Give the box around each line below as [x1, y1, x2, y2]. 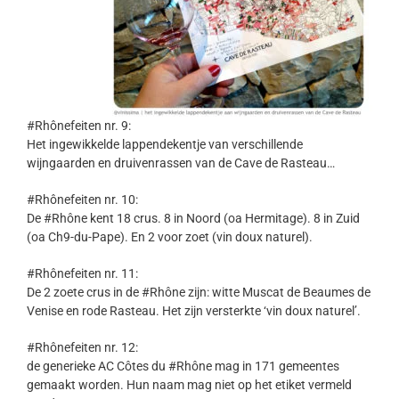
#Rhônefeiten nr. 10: [27, 192, 138, 208]
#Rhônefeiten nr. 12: [27, 340, 138, 355]
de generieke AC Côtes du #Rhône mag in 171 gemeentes [27, 359, 339, 374]
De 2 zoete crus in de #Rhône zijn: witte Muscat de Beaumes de [27, 285, 370, 300]
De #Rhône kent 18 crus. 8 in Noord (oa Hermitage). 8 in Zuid [27, 211, 360, 226]
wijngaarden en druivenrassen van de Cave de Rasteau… [27, 156, 335, 171]
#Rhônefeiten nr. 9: [27, 118, 131, 134]
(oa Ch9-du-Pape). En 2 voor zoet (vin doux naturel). [27, 230, 313, 245]
